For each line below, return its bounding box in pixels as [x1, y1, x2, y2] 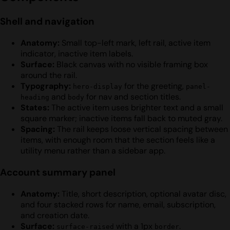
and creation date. [21, 209, 89, 221]
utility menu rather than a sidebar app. [21, 145, 165, 157]
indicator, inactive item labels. [21, 48, 133, 60]
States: [21, 102, 49, 113]
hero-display [73, 83, 122, 91]
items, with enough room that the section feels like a [21, 135, 215, 146]
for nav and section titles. [84, 91, 181, 103]
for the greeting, [122, 81, 186, 92]
